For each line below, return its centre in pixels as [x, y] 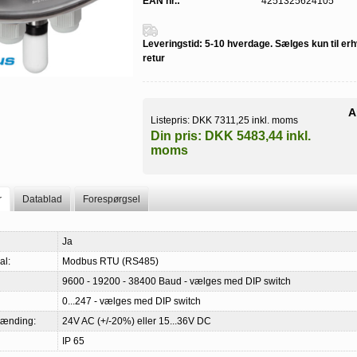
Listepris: [171, 120]
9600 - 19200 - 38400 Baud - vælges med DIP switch [176, 282]
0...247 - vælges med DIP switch [131, 302]
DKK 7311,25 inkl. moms [245, 120]
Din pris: [177, 135]
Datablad [43, 200]
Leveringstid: [173, 44]
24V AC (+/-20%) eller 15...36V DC [136, 322]
